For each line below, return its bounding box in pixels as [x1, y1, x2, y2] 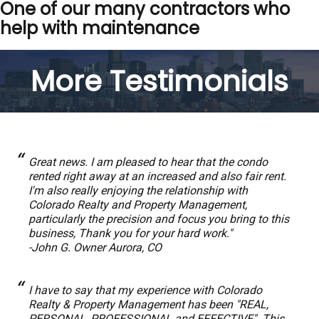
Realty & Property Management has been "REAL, [28, 298, 268, 311]
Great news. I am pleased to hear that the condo [28, 155, 268, 169]
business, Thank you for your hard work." [28, 226, 232, 240]
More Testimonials [31, 61, 288, 101]
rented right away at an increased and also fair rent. [28, 169, 286, 183]
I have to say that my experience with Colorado [28, 283, 262, 297]
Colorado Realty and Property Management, [28, 198, 247, 211]
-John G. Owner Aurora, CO [28, 241, 162, 254]
